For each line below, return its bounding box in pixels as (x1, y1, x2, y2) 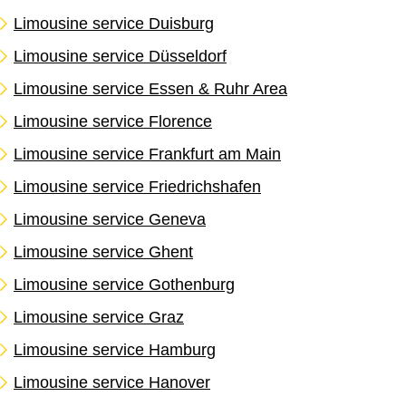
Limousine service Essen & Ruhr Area (14, 80, 287, 99)
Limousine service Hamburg (14, 341, 216, 360)
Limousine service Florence (14, 112, 212, 131)
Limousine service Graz (14, 308, 184, 327)
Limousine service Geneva (14, 210, 206, 229)
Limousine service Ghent (14, 243, 193, 262)
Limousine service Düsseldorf (14, 47, 227, 66)
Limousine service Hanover (14, 373, 210, 392)
